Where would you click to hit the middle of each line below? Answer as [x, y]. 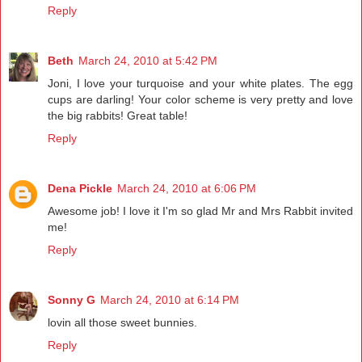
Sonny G [72, 300]
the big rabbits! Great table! [118, 116]
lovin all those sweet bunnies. [122, 323]
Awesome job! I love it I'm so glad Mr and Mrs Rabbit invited [200, 211]
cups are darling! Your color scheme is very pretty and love [200, 100]
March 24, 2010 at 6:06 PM [187, 189]
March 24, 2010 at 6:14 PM [170, 300]
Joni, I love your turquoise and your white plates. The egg [200, 84]
